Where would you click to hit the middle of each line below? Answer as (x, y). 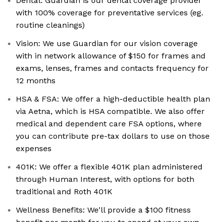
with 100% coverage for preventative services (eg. (110, 13)
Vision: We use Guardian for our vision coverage (107, 44)
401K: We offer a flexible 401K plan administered (109, 167)
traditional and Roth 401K (64, 192)
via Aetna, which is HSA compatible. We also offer (110, 111)
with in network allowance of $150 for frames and (111, 56)
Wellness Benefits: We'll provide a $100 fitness (103, 210)
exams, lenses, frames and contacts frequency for (112, 68)
